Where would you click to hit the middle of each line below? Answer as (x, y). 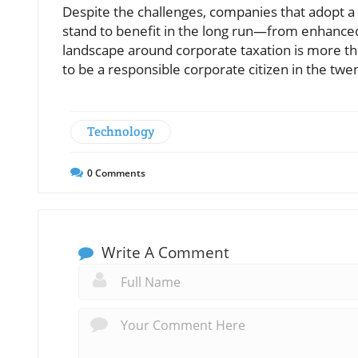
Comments (119, 173)
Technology (121, 131)
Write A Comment (163, 252)
